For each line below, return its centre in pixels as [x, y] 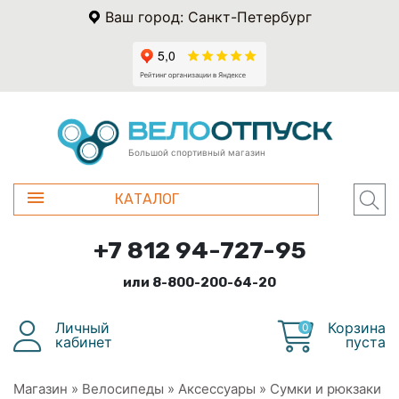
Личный [82, 327]
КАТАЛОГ [147, 199]
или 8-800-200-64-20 [199, 282]
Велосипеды [123, 388]
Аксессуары [217, 388]
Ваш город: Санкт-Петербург [208, 17]
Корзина [357, 327]
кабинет [84, 342]
